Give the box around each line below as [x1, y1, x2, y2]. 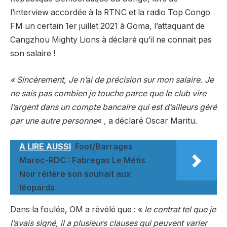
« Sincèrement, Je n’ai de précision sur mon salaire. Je [10, 74, 214, 85]
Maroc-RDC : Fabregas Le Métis [19, 155, 145, 166]
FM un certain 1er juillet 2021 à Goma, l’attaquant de [10, 21, 205, 31]
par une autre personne [10, 116, 97, 126]
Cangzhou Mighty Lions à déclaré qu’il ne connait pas [10, 35, 212, 45]
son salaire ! [10, 49, 55, 59]
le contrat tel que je [144, 205, 216, 215]
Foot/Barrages [75, 141, 133, 152]
